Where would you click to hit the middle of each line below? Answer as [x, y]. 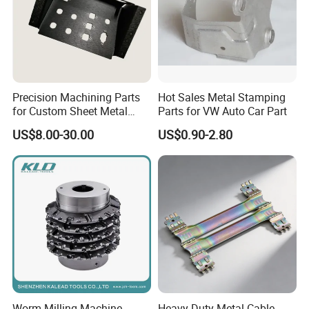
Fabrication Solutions [65, 125]
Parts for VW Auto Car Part [222, 111]
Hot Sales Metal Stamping [221, 98]
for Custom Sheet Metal [70, 111]
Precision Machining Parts [77, 98]
